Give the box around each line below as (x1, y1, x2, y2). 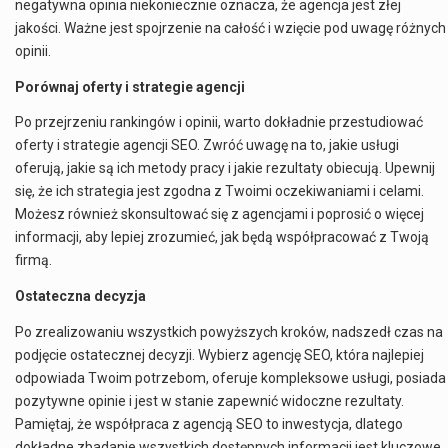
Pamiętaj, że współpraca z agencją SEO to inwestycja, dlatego (15, 415, 403, 432)
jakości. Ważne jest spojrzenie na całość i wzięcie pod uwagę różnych (15, 20, 446, 37)
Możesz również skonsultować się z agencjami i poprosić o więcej (15, 206, 424, 223)
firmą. (15, 252, 52, 269)
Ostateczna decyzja (15, 287, 146, 304)
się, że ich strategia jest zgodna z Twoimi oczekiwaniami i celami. (15, 183, 424, 200)
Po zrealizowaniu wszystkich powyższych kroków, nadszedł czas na (15, 323, 443, 340)
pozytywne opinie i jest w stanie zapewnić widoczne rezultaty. (15, 392, 404, 409)
